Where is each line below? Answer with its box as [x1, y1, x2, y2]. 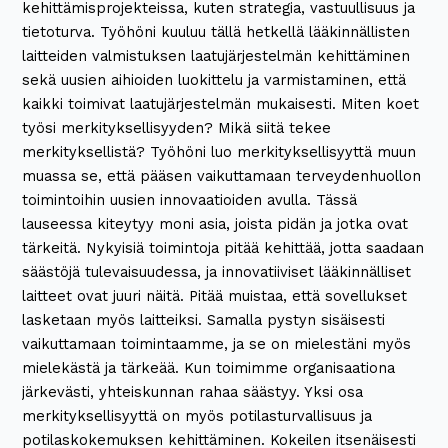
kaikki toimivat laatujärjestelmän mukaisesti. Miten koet [22, 95, 420, 114]
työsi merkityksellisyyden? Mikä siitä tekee [22, 119, 332, 138]
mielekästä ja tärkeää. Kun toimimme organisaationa [22, 359, 396, 378]
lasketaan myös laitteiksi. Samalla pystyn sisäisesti [22, 311, 386, 330]
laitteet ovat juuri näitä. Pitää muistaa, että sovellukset [22, 287, 408, 306]
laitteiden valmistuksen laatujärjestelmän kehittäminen [22, 47, 411, 66]
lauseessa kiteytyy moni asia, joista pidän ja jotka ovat [22, 215, 409, 234]
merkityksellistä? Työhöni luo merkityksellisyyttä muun [22, 143, 417, 162]
